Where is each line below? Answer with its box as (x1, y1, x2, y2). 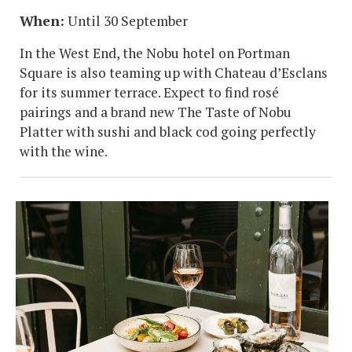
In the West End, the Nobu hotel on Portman (20, 44, 290, 63)
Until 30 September (64, 12, 188, 31)
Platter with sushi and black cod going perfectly (20, 123, 316, 141)
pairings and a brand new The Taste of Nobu (20, 103, 291, 122)
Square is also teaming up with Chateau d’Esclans (20, 64, 328, 82)
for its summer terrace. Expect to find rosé (20, 83, 279, 102)
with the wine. (20, 142, 108, 161)
